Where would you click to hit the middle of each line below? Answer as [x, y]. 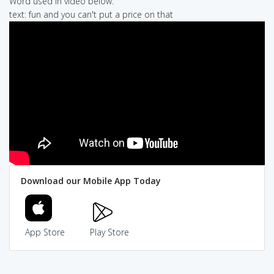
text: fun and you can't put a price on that [91, 14]
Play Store [109, 232]
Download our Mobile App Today [91, 181]
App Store [45, 232]
